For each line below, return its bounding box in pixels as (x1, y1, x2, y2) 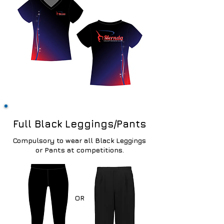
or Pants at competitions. (35, 145, 124, 154)
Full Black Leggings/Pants (13, 118, 146, 129)
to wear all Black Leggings (54, 136, 146, 144)
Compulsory (13, 136, 54, 144)
